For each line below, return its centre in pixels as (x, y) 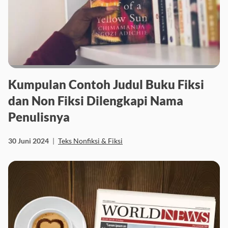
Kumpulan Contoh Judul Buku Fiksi (106, 84)
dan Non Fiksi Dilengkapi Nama (96, 101)
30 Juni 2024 (28, 141)
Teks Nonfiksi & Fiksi (90, 141)
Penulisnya (39, 117)
